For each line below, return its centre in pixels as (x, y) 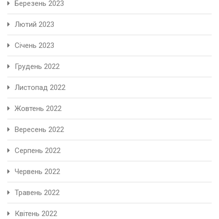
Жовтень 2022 (38, 108)
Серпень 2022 (38, 150)
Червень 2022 (37, 171)
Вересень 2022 (39, 129)
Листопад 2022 (40, 87)
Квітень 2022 (36, 213)
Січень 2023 (34, 45)
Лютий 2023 (34, 24)
